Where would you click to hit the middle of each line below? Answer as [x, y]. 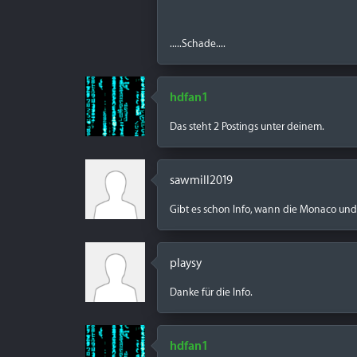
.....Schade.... [198, 43]
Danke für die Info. [211, 292]
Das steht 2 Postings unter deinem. [247, 126]
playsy [186, 263]
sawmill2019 [201, 180]
